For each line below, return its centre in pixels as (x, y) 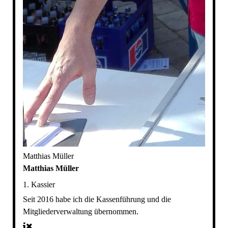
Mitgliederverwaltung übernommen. (80, 212)
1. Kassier (39, 185)
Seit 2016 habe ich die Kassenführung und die (97, 199)
